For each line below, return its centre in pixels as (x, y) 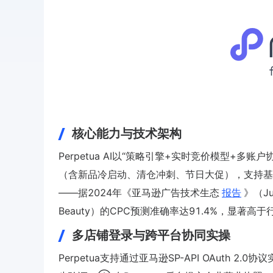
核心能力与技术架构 (127, 133)
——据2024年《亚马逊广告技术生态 (139, 193)
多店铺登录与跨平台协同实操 (151, 235)
